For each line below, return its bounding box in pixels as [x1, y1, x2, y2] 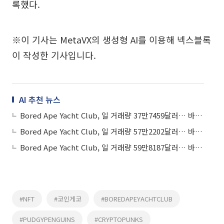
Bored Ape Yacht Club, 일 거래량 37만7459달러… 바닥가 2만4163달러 [195, 110, 202, 120]
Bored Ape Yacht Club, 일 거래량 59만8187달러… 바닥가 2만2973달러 [195, 142, 202, 152]
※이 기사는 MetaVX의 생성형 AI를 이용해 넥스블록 [12, 33, 211, 46]
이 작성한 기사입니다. [12, 48, 96, 61]
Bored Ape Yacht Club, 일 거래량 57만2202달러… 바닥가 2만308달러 [195, 126, 202, 136]
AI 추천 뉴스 [19, 93, 60, 105]
